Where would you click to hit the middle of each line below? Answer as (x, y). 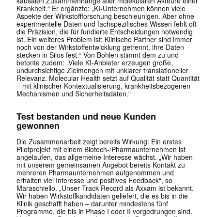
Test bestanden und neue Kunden (86, 116)
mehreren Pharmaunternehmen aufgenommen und (95, 173)
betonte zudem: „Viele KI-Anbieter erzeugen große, (94, 63)
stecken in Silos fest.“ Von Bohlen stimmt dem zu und (97, 55)
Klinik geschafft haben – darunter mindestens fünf (92, 204)
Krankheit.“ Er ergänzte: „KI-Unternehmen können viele (101, 8)
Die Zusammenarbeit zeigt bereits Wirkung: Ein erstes (99, 142)
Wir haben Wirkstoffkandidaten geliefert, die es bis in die (102, 196)
